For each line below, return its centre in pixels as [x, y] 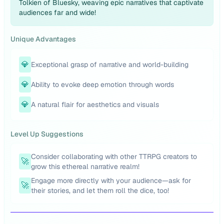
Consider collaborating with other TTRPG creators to [114, 156]
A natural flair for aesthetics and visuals [95, 104]
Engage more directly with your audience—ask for [111, 180]
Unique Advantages [43, 39]
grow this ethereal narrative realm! [85, 166]
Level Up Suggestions [47, 134]
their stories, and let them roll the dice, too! [100, 190]
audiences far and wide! [57, 12]
